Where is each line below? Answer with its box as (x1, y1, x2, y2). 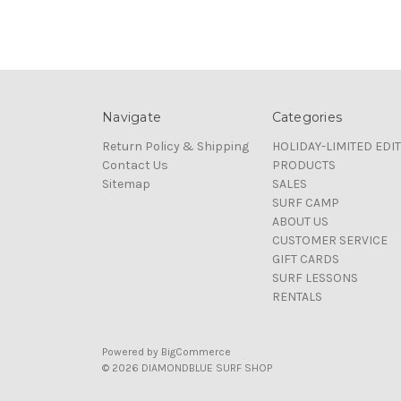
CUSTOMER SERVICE (271, 232, 388, 248)
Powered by (102, 345, 161, 358)
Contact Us (102, 157, 168, 173)
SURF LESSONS (271, 269, 358, 286)
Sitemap (102, 175, 150, 192)
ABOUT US (271, 213, 328, 229)
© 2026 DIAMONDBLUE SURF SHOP (102, 361, 272, 374)
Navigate (102, 108, 161, 125)
